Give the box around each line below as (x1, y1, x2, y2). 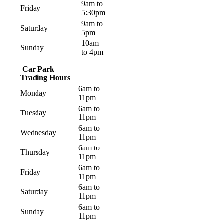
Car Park (20, 65, 54, 74)
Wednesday (20, 128, 56, 137)
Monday (20, 89, 46, 98)
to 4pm (81, 48, 103, 57)
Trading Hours (20, 74, 70, 82)
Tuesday (20, 109, 46, 117)
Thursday (20, 148, 50, 157)
